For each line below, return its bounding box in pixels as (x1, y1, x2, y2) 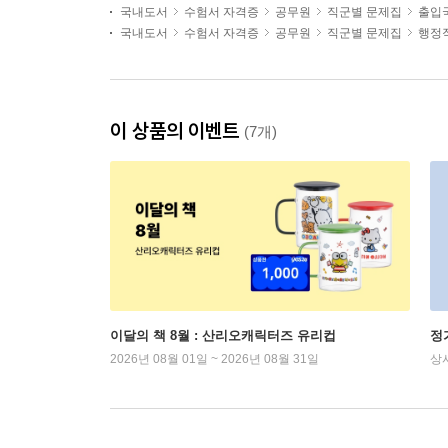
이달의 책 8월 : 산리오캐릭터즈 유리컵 (110, 328, 336, 344)
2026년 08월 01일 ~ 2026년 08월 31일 (110, 352, 319, 367)
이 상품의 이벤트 (110, 118, 244, 144)
